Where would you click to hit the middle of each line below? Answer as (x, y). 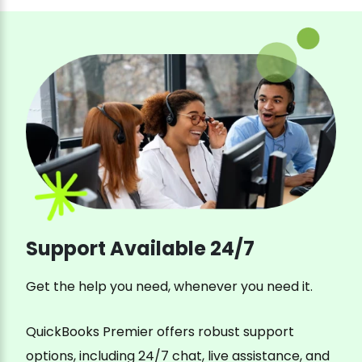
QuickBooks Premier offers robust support (160, 332)
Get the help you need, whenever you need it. (169, 287)
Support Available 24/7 (140, 249)
